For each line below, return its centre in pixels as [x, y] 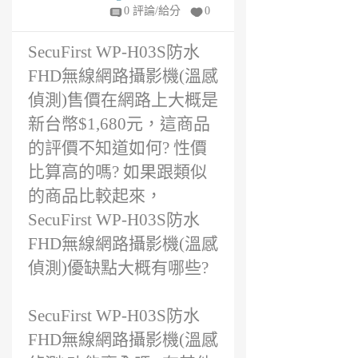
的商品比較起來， [95, 196]
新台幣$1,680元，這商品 [119, 124]
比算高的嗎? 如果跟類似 [117, 172]
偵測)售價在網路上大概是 [123, 100]
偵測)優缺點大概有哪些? [118, 268]
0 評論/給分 [152, 11]
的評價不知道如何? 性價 [117, 148]
